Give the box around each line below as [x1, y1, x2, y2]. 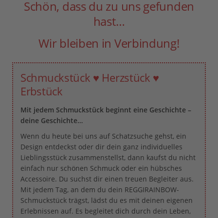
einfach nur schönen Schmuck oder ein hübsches [20, 163, 182, 173]
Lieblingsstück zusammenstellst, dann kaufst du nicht [20, 152, 196, 162]
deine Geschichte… [20, 115, 83, 125]
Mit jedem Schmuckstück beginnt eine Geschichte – [20, 105, 191, 114]
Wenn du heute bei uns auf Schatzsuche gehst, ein [20, 131, 186, 141]
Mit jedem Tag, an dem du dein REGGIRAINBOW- [20, 184, 179, 194]
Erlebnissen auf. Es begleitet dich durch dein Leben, [20, 206, 191, 216]
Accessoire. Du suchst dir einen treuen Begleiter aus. [20, 174, 194, 183]
